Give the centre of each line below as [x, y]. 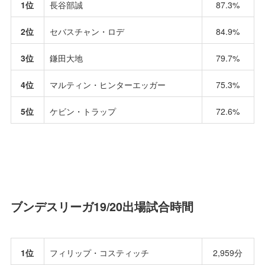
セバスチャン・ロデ [87, 31]
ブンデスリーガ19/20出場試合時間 [102, 206]
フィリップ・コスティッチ [99, 253]
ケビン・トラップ [83, 111]
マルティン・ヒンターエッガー [107, 84]
